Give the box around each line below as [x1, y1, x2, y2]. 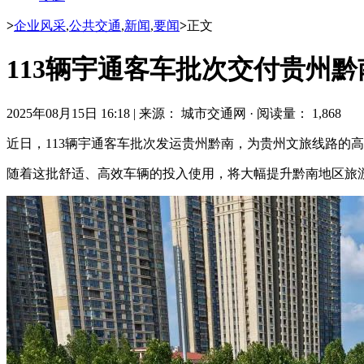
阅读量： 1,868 [257, 106, 341, 120]
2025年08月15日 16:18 [6, 106, 130, 120]
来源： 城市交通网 [139, 106, 249, 120]
